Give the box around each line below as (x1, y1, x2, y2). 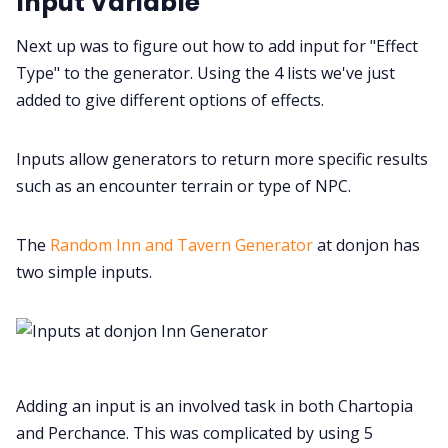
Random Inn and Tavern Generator (50, 234, 313, 257)
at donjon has (313, 234, 420, 257)
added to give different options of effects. (16, 89, 324, 112)
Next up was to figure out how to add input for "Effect (16, 35, 418, 58)
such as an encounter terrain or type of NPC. (16, 175, 351, 198)
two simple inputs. (16, 261, 152, 284)
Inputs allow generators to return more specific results (16, 148, 428, 171)
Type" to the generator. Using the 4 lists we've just (16, 62, 395, 85)
